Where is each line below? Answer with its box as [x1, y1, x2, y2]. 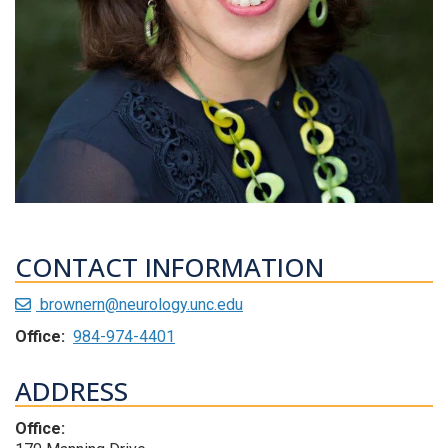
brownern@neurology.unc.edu [36, 295, 243, 315]
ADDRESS [15, 373, 128, 410]
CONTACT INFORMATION [15, 249, 324, 286]
